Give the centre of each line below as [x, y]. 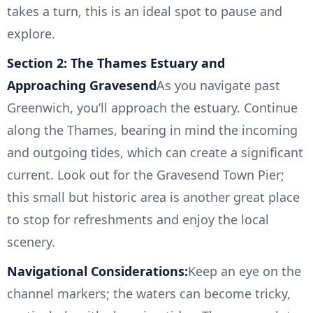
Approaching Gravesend [82, 86]
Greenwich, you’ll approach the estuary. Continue [152, 108]
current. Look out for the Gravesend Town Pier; [146, 175]
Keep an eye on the [245, 271]
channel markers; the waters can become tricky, [149, 294]
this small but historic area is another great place [153, 197]
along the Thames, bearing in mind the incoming [152, 130]
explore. [31, 34]
